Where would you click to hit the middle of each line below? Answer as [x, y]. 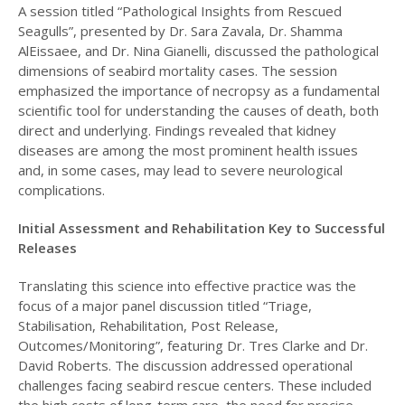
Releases [47, 247]
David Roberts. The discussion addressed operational [185, 365]
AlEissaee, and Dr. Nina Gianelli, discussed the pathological [198, 50]
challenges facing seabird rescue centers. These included [194, 385]
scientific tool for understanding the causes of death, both [198, 110]
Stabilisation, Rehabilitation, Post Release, [148, 325]
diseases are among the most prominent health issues [188, 150]
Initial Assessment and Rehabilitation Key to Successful [201, 227]
